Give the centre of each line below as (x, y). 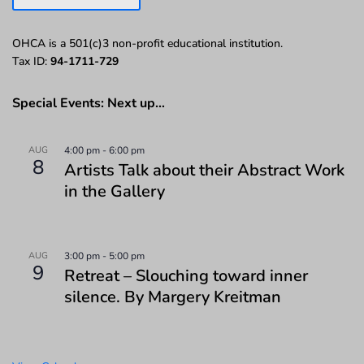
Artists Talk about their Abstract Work (204, 171)
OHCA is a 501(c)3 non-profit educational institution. (147, 44)
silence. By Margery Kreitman (173, 297)
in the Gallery (115, 192)
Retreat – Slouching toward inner (186, 276)
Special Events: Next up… (89, 104)
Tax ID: (31, 62)
